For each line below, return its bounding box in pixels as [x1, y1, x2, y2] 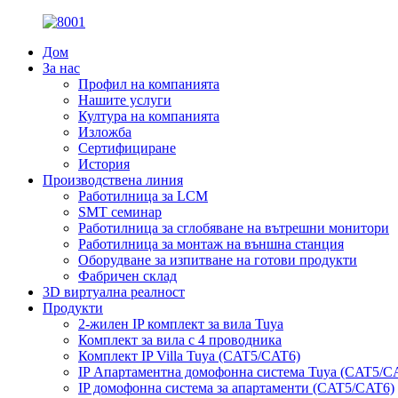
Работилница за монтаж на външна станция [78, 236, 344, 251]
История [78, 156, 130, 171]
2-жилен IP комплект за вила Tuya [78, 316, 283, 331]
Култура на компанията [78, 108, 219, 123]
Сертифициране [78, 140, 176, 155]
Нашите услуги [78, 92, 171, 107]
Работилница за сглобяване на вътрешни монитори [78, 220, 389, 235]
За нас [43, 60, 80, 76]
